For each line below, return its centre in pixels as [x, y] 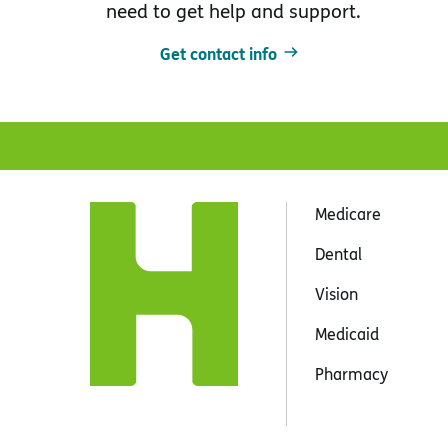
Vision [336, 293]
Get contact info [218, 53]
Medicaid [346, 333]
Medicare [347, 213]
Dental [338, 253]
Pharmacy [351, 373]
